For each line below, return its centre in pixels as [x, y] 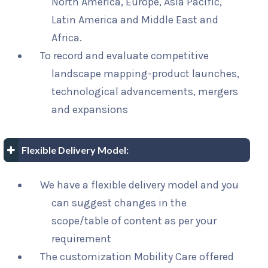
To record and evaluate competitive [124, 56]
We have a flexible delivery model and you [139, 185]
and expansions [90, 110]
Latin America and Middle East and [135, 20]
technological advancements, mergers [145, 92]
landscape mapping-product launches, [146, 74]
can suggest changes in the [119, 203]
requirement [82, 239]
